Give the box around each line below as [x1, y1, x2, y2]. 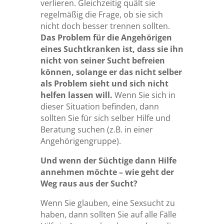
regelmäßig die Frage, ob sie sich [40, 9, 163, 20]
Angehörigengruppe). [40, 135, 121, 147]
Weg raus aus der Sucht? [40, 178, 137, 189]
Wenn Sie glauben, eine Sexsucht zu [40, 197, 175, 209]
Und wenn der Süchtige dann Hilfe [40, 155, 176, 166]
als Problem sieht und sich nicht [40, 78, 168, 89]
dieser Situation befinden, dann [40, 101, 159, 112]
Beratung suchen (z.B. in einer [40, 124, 153, 135]
